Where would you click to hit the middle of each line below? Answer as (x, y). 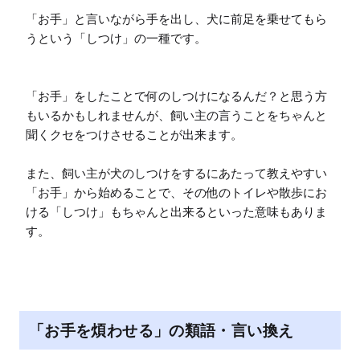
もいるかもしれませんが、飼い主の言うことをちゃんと (176, 116)
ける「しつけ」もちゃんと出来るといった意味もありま (176, 212)
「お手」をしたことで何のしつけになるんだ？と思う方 (176, 96)
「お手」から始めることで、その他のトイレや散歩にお (176, 193)
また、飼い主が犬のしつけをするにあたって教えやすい (176, 174)
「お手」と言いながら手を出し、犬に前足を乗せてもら (176, 19)
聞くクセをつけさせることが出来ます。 (134, 135)
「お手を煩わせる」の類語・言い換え (162, 331)
